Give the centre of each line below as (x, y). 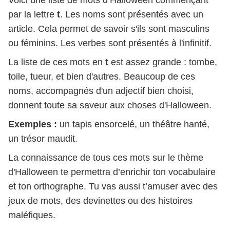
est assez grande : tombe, (163, 62)
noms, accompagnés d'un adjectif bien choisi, (101, 91)
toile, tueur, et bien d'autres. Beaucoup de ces (102, 76)
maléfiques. (32, 215)
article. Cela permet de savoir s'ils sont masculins (109, 29)
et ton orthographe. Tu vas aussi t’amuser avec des (113, 186)
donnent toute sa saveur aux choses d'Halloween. (110, 105)
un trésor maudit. (43, 138)
